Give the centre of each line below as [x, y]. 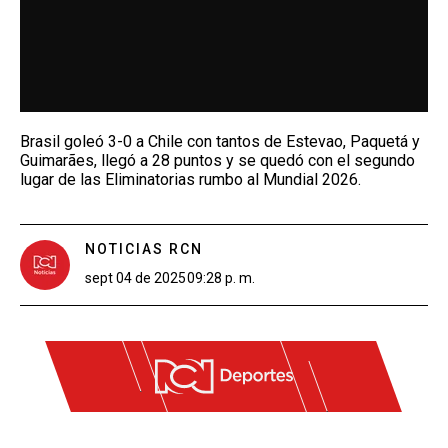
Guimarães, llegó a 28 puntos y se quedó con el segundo [217, 160]
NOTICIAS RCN [144, 248]
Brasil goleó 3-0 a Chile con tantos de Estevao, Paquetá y [220, 141]
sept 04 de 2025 [135, 277]
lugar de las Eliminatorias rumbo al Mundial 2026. [190, 179]
